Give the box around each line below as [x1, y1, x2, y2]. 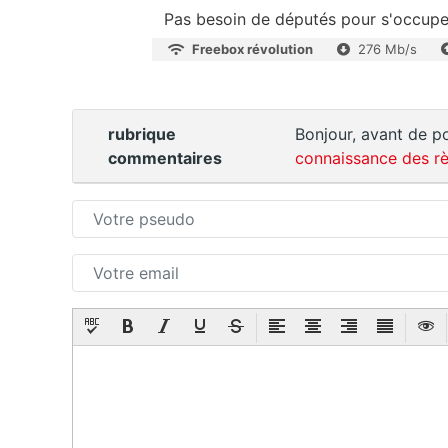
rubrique [108, 123, 176, 144]
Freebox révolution [192, 40, 313, 57]
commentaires [108, 147, 222, 168]
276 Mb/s [358, 40, 417, 57]
